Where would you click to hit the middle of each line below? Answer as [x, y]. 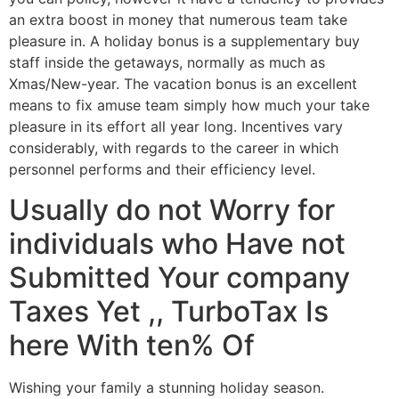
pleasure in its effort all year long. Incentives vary [176, 127]
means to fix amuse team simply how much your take [189, 106]
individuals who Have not [177, 243]
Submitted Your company [179, 277]
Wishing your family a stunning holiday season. [167, 387]
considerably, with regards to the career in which [174, 148]
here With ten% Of [132, 345]
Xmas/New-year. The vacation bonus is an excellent [183, 84]
